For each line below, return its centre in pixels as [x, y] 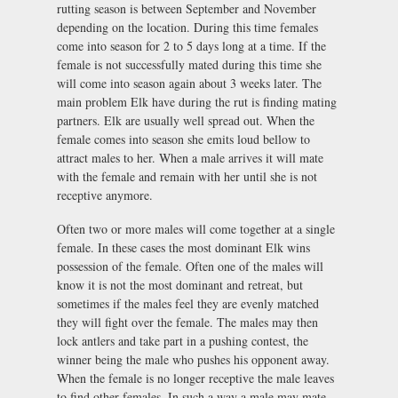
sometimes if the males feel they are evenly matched [188, 304]
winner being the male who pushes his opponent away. [193, 360]
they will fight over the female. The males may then [187, 322]
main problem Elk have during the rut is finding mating [197, 102]
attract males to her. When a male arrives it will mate [190, 158]
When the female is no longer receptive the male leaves [195, 378]
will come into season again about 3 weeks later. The [189, 84]
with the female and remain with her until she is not [187, 177]
